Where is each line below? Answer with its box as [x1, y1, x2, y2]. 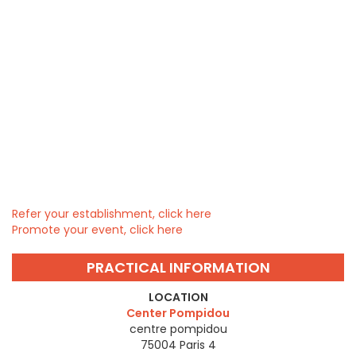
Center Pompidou [126, 305, 230, 322]
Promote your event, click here [12, 222, 183, 238]
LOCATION [148, 289, 208, 306]
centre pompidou [129, 321, 227, 338]
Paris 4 [179, 337, 216, 354]
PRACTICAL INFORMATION [86, 257, 270, 278]
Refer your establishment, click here [12, 206, 211, 222]
